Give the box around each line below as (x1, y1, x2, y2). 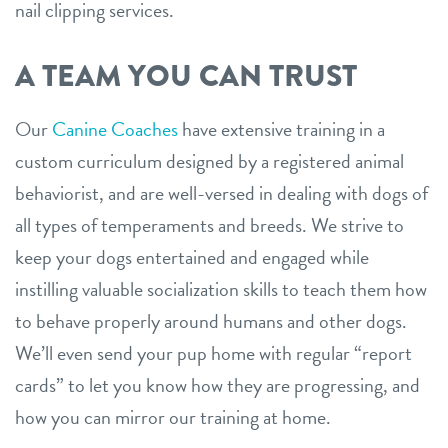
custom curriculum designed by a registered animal (15, 146, 404, 177)
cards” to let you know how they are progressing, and (15, 370, 420, 401)
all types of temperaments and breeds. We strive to (15, 210, 404, 241)
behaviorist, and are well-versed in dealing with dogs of (15, 178, 428, 209)
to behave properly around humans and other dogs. (15, 306, 407, 337)
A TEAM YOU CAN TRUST (15, 54, 357, 99)
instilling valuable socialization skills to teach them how (15, 274, 427, 305)
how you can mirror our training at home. (15, 402, 331, 433)
